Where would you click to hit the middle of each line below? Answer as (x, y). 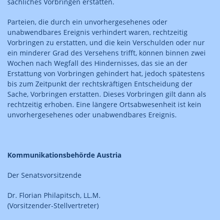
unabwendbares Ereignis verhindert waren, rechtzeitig (97, 32)
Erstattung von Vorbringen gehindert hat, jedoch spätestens (106, 73)
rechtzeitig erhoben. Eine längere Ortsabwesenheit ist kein (104, 104)
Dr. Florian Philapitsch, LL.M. (54, 195)
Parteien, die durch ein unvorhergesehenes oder (87, 22)
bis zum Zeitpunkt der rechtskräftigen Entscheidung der (100, 84)
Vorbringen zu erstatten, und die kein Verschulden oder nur (106, 42)
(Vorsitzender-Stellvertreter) (54, 206)
